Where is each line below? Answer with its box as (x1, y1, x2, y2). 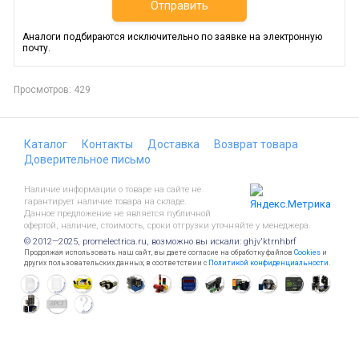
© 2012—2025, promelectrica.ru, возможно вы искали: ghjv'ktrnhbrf (24, 236, 296, 247)
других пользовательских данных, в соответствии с (24, 259, 208, 267)
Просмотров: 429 (14, 83, 91, 95)
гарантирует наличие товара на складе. (24, 196, 187, 207)
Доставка (147, 138, 200, 151)
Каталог (24, 138, 67, 151)
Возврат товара (214, 138, 298, 151)
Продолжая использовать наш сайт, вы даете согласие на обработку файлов (24, 248, 294, 256)
